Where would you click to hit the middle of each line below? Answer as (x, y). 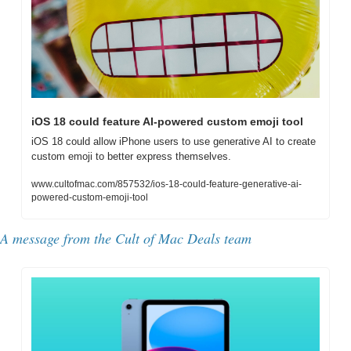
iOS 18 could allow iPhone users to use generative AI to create (174, 142)
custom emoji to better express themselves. (131, 157)
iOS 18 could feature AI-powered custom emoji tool (167, 122)
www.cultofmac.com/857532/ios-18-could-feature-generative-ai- (166, 185)
